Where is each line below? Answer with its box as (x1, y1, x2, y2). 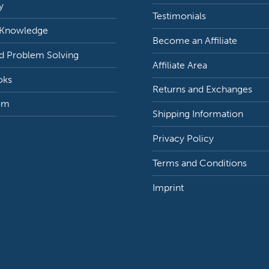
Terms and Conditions (153, 157, 247, 169)
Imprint (153, 181, 184, 193)
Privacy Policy (153, 133, 214, 145)
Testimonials (153, 10, 207, 22)
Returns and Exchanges (153, 83, 253, 95)
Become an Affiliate (153, 34, 238, 46)
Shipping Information (153, 108, 244, 120)
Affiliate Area (153, 59, 208, 71)
